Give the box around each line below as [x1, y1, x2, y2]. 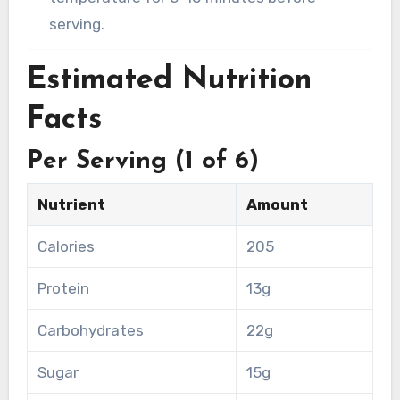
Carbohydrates [37, 321, 144, 340]
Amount [246, 196, 308, 214]
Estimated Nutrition [26, 64, 312, 96]
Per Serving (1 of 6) [26, 149, 259, 175]
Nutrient [37, 196, 105, 214]
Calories [37, 237, 95, 256]
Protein [37, 279, 89, 298]
